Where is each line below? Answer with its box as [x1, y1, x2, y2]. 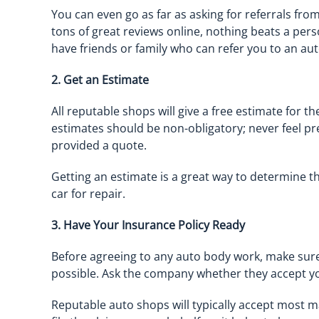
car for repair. [51, 186, 125, 202]
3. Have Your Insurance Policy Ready [51, 217, 245, 233]
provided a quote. [51, 137, 147, 153]
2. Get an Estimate [51, 72, 149, 88]
